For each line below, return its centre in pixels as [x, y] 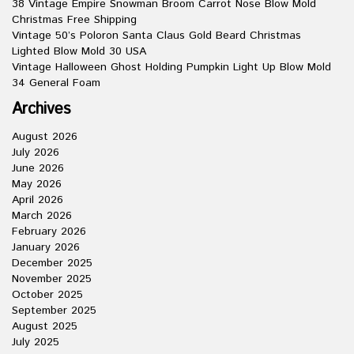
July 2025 [36, 342]
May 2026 [37, 184]
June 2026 [38, 168]
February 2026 [49, 232]
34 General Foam [56, 83]
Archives [41, 109]
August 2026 [45, 137]
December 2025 [52, 263]
